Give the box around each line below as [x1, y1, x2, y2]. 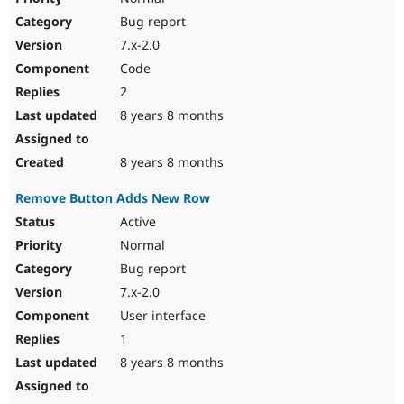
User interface [116, 307, 206, 325]
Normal [116, 236, 165, 254]
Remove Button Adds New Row [15, 189, 210, 207]
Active [116, 213, 156, 231]
